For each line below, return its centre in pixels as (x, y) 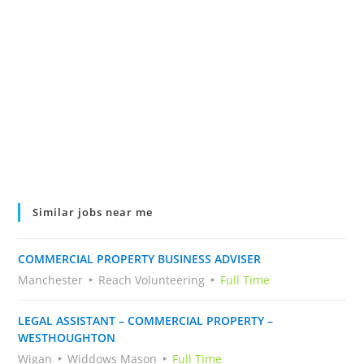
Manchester (51, 280)
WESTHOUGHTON (67, 338)
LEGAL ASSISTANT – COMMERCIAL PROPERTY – (146, 321)
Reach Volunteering (152, 280)
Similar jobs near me (93, 212)
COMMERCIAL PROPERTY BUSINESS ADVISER (140, 259)
